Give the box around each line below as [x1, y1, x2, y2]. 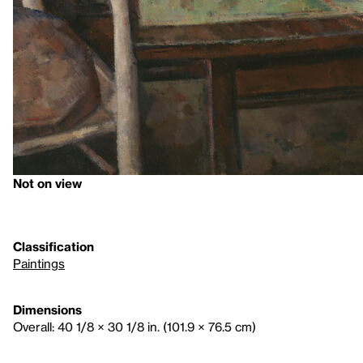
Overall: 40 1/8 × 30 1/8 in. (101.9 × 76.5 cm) [13, 319, 256, 334]
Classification [13, 239, 94, 254]
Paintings [13, 256, 65, 271]
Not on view [13, 176, 82, 190]
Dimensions [13, 302, 82, 317]
